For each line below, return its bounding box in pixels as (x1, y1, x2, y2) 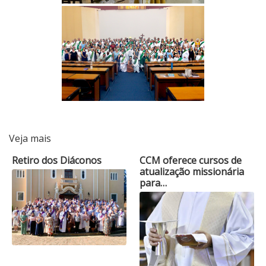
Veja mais (9, 131, 51, 145)
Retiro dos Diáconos (12, 153, 102, 167)
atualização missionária (140, 164, 245, 178)
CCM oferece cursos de (140, 153, 242, 167)
